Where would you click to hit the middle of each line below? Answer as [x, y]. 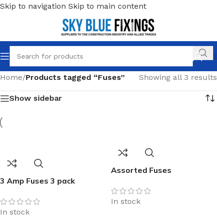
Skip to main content [107, 6]
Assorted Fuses [141, 170]
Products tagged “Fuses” [75, 77]
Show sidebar [36, 98]
